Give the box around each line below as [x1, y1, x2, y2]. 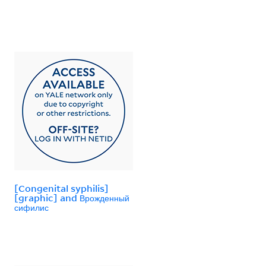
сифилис [14, 201, 49, 213]
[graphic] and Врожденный [14, 191, 129, 204]
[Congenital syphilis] [14, 182, 109, 194]
